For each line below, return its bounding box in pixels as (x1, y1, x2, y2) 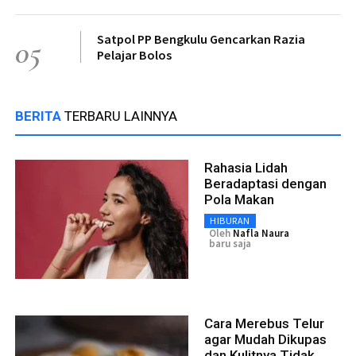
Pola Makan (204, 192, 274, 208)
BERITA (15, 108, 64, 125)
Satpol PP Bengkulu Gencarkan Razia (97, 31, 305, 48)
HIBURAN (210, 215, 250, 227)
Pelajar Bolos (97, 47, 172, 64)
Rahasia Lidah (204, 160, 288, 176)
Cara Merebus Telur (204, 315, 324, 332)
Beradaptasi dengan (204, 176, 327, 192)
